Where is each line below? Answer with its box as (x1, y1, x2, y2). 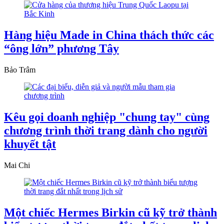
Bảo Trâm (4, 65, 35, 74)
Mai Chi (4, 161, 30, 170)
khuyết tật (4, 137, 56, 151)
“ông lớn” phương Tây (4, 42, 119, 55)
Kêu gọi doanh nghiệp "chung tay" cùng (4, 110, 209, 124)
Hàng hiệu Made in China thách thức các (4, 28, 214, 42)
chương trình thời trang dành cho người (4, 124, 207, 137)
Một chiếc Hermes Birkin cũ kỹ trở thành (4, 206, 217, 219)
